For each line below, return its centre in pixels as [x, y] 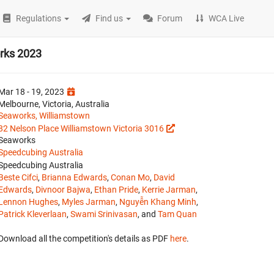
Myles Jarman [89, 202]
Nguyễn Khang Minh [158, 202]
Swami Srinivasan [104, 214]
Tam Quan [177, 214]
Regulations [39, 18]
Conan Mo [130, 177]
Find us [109, 18]
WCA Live [227, 18]
